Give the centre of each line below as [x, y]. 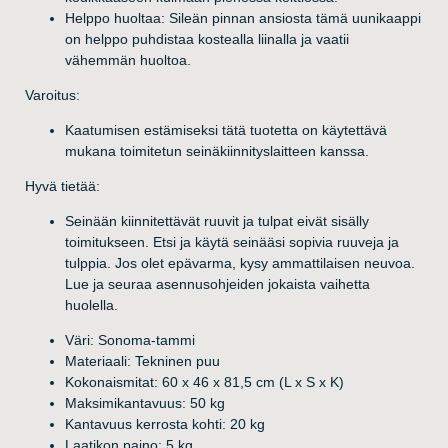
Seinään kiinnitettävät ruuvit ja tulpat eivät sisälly [217, 220]
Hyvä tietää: [63, 185]
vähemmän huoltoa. [128, 59]
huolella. [92, 304]
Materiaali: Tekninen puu [143, 360]
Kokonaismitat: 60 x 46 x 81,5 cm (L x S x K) [205, 381]
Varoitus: [53, 94]
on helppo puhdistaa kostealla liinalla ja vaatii [207, 38]
